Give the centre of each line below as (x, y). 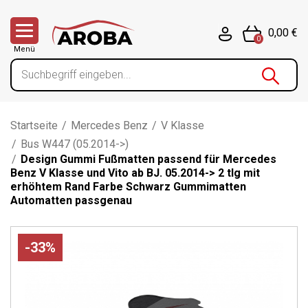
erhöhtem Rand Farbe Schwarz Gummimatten (128, 187)
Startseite (34, 125)
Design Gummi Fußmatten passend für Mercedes (147, 159)
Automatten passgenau (71, 200)
